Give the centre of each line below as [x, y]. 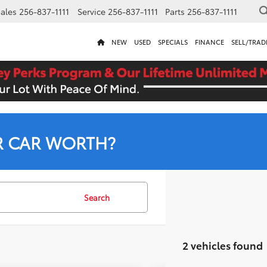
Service [91, 12]
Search [97, 197]
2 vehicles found [223, 245]
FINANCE [209, 42]
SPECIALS [173, 42]
